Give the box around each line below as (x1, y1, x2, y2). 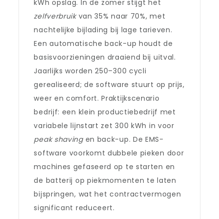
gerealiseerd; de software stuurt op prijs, (34, 80, 185, 89)
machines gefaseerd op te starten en (34, 162, 175, 172)
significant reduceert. (34, 203, 115, 213)
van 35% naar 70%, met (76, 11, 166, 21)
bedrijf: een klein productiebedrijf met (34, 107, 176, 117)
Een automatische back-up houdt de (34, 39, 173, 48)
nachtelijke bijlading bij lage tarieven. (34, 25, 173, 35)
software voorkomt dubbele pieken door (34, 148, 184, 158)
